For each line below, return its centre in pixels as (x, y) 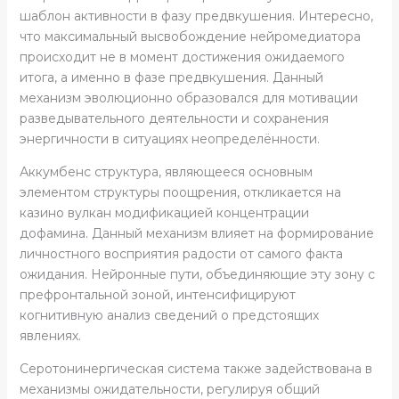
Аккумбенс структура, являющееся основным (166, 171)
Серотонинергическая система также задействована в (195, 368)
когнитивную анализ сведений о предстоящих (169, 315)
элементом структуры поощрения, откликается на (180, 192)
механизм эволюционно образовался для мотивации (188, 98)
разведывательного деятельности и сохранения (174, 118)
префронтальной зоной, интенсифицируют (157, 294)
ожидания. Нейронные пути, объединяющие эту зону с (197, 274)
